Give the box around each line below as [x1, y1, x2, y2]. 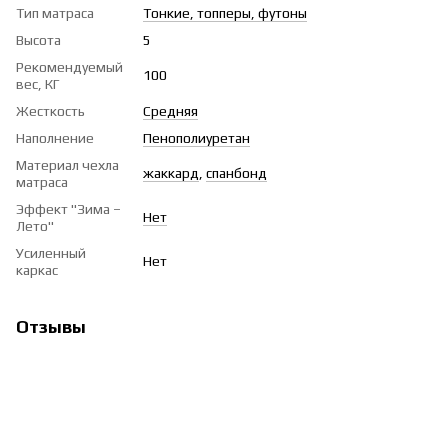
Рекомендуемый [16, 59, 123, 76]
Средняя [143, 103, 198, 120]
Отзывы [16, 316, 86, 338]
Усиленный [16, 245, 86, 262]
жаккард [143, 165, 199, 182]
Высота [16, 32, 61, 49]
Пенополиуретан [143, 130, 250, 147]
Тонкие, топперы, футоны [143, 5, 307, 22]
